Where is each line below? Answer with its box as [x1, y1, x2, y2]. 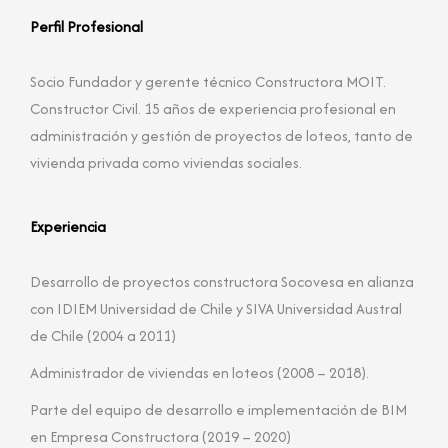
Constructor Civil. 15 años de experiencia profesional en [30, 98, 396, 119]
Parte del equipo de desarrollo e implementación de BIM [30, 399, 407, 420]
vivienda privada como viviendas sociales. [30, 152, 302, 173]
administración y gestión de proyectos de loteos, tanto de [30, 125, 413, 146]
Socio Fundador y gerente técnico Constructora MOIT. [30, 71, 386, 92]
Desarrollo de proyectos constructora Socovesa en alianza [30, 271, 414, 292]
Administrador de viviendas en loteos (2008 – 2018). [30, 362, 369, 383]
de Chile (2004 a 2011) [30, 325, 176, 346]
